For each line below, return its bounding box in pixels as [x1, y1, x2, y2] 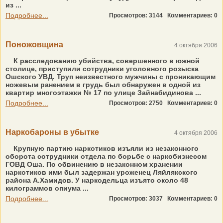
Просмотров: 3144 [109, 12, 167, 19]
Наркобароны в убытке [5, 128, 99, 136]
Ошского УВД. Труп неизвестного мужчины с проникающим [5, 73, 216, 81]
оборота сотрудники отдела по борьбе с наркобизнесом [5, 152, 207, 160]
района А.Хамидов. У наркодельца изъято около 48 [5, 176, 188, 184]
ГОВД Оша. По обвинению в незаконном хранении [5, 160, 183, 168]
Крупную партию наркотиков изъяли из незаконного [11, 144, 199, 152]
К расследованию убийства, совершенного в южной [11, 57, 200, 65]
